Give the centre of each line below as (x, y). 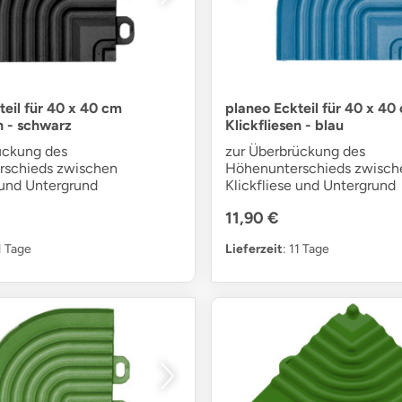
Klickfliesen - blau (284, 126)
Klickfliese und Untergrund (310, 186)
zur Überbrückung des (295, 152)
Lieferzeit (253, 249)
